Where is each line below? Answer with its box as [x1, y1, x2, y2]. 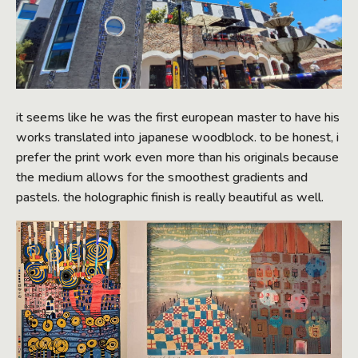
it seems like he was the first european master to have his [16, 109, 340, 127]
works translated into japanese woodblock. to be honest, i [16, 129, 339, 147]
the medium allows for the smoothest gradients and [16, 169, 308, 187]
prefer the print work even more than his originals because [16, 149, 339, 167]
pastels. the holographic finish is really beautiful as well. [16, 189, 324, 207]
